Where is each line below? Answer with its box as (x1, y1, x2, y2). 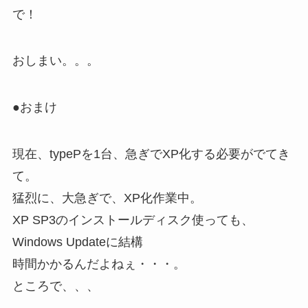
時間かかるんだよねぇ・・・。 (12, 257, 186, 272)
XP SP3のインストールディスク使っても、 (12, 213, 254, 228)
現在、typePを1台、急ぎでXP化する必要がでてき (12, 147, 290, 162)
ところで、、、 (12, 279, 99, 294)
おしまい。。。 (12, 54, 99, 68)
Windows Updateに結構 (12, 235, 143, 250)
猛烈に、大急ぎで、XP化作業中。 (12, 191, 202, 206)
